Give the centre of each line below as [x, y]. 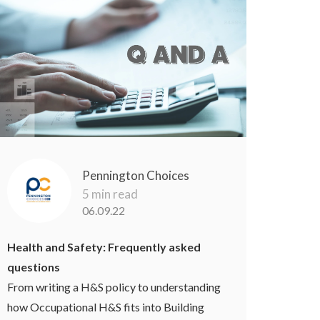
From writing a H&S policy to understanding [114, 286]
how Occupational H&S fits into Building [106, 306]
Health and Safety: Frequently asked [104, 246]
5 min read [110, 194]
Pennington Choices [136, 175]
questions [34, 266]
